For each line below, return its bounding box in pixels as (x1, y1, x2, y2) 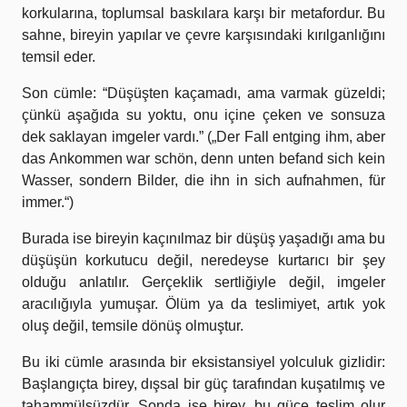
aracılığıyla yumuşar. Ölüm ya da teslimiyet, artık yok (22, 296, 385, 313)
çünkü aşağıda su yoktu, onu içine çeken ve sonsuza (22, 107, 385, 124)
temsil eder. (22, 49, 95, 65)
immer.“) (22, 194, 74, 211)
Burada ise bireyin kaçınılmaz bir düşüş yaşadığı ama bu (22, 231, 385, 247)
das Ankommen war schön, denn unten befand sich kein (22, 151, 385, 167)
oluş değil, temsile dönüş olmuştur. (22, 318, 243, 334)
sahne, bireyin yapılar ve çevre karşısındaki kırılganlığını (22, 27, 385, 44)
